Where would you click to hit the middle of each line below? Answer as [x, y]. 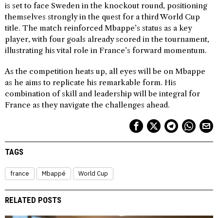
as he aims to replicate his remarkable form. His [91, 82]
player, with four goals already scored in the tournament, [107, 39]
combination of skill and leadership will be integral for [102, 94]
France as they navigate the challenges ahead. [87, 105]
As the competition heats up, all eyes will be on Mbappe [105, 71]
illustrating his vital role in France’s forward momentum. [106, 50]
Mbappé [54, 173]
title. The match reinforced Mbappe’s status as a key [98, 28]
